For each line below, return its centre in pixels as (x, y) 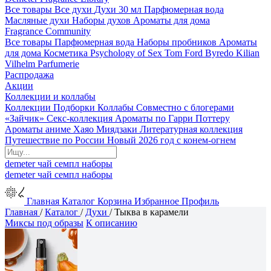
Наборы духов (101, 20)
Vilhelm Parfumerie (42, 64)
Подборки (74, 107)
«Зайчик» (24, 118)
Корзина (115, 201)
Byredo (219, 53)
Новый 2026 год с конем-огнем (171, 140)
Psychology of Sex (126, 53)
